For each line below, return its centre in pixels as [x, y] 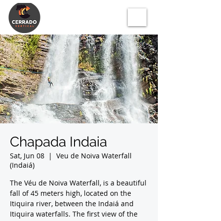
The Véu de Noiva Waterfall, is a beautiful [78, 183]
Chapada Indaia [58, 142]
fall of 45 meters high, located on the [71, 193]
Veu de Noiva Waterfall [94, 156]
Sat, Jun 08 [27, 156]
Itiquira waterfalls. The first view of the [74, 214]
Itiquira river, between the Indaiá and [72, 203]
